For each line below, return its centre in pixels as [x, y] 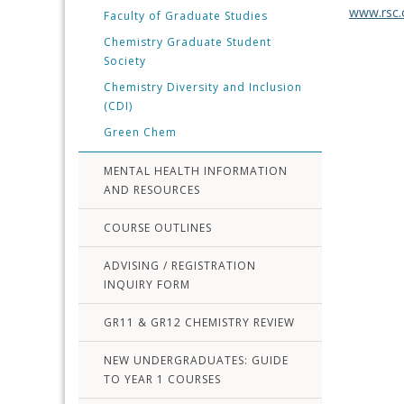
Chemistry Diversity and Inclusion [203, 87]
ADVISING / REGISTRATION [180, 266]
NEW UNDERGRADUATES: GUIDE [196, 360]
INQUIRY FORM [147, 285]
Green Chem [140, 132]
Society [125, 61]
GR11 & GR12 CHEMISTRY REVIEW [199, 322]
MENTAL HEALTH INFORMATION [196, 171]
